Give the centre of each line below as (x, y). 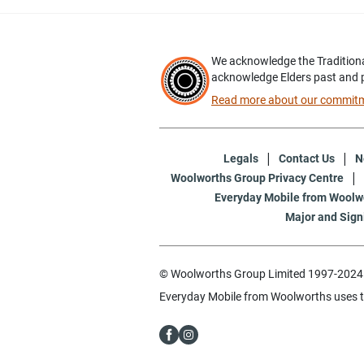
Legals (241, 158)
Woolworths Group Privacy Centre (257, 178)
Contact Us (307, 158)
